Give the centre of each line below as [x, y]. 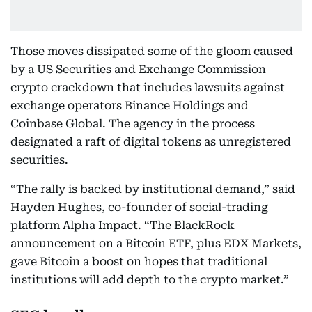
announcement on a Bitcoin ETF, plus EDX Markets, [156, 243]
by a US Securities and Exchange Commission [138, 69]
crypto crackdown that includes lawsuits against [148, 87]
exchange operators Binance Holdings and [130, 106]
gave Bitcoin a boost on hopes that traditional [139, 262]
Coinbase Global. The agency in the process [133, 124]
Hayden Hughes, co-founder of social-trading [139, 207]
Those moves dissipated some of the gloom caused [152, 51]
